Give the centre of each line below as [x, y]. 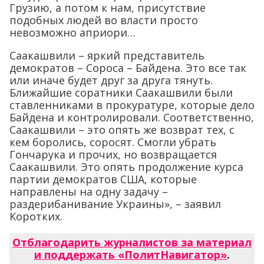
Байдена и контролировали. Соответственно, [132, 118]
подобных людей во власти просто [104, 20]
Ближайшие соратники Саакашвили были [121, 93]
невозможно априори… [72, 33]
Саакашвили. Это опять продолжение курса [126, 167]
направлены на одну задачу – [89, 192]
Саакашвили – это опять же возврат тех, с [122, 130]
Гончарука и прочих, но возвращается [113, 155]
